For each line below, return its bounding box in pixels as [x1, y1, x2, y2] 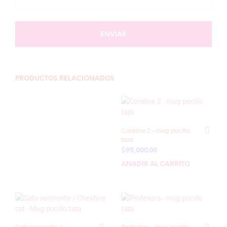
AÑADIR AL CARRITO [121, 161, 190, 168]
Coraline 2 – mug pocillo [121, 126, 190, 134]
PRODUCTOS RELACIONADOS [15, 75, 115, 82]
